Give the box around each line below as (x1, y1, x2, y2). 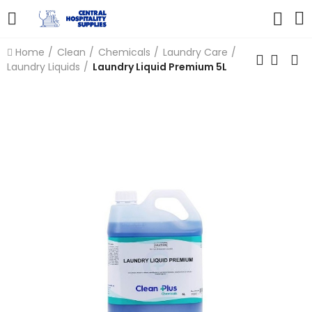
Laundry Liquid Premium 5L (93, 60, 227, 74)
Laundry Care (163, 45, 228, 59)
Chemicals (98, 45, 150, 59)
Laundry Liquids (7, 60, 80, 74)
